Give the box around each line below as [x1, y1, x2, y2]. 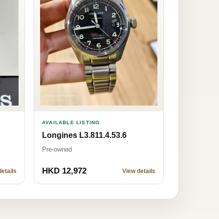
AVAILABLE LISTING [42, 119, 100, 125]
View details [122, 168, 155, 175]
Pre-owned [42, 145, 72, 153]
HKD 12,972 [42, 166, 87, 176]
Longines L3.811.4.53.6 [42, 131, 127, 139]
